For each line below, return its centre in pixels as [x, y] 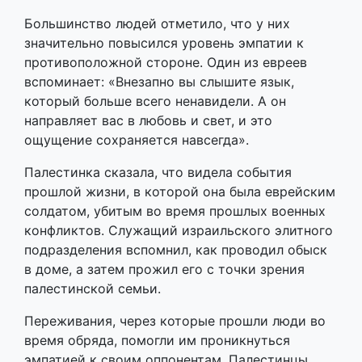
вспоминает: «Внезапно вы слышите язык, [159, 81]
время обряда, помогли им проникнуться [157, 340]
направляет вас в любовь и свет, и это [148, 120]
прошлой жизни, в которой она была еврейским [180, 191]
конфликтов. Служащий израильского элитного [179, 230]
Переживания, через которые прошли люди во [175, 320]
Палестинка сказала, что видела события [158, 172]
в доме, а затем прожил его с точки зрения [164, 269]
